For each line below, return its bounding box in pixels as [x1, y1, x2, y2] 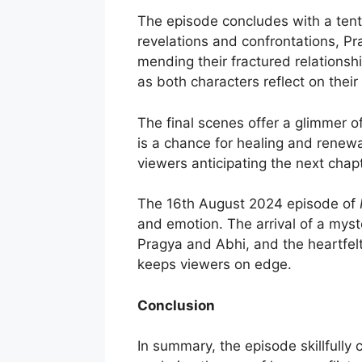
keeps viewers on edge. [137, 256, 292, 273]
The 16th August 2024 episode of [137, 196, 360, 213]
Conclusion [137, 297, 215, 314]
